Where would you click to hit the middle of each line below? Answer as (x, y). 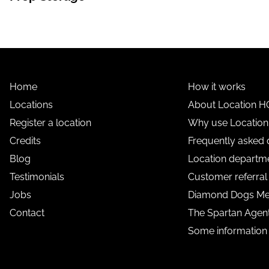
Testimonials (37, 177)
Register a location (50, 122)
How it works (217, 86)
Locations (31, 104)
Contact (27, 213)
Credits (25, 141)
